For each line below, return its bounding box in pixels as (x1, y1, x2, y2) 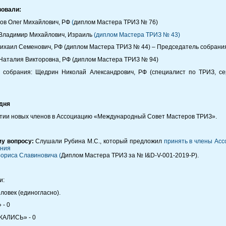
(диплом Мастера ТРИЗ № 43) (94, 31, 180, 38)
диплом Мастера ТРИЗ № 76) (74, 18, 158, 26)
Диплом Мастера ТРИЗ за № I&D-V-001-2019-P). (61, 151, 199, 159)
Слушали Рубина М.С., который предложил (33, 137, 164, 145)
